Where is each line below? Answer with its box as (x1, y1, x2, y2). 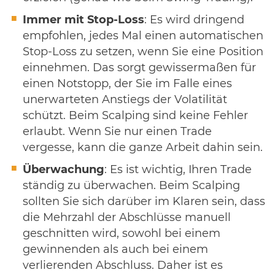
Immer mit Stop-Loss (23, 14, 144, 26)
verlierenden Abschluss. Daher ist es (23, 260, 223, 271)
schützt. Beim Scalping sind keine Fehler (23, 110, 248, 122)
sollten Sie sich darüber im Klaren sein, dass (23, 196, 265, 207)
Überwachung (23, 164, 104, 176)
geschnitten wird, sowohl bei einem (23, 228, 220, 239)
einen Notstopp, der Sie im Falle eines (23, 78, 232, 90)
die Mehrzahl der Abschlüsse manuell (23, 212, 231, 223)
